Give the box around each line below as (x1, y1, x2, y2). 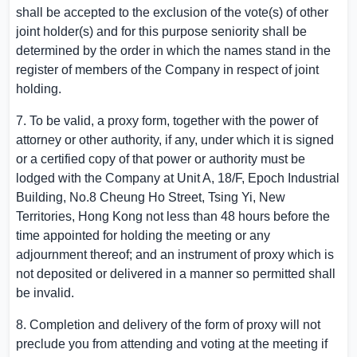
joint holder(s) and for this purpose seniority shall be (16, 25, 307, 38)
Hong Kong (78, 210, 143, 223)
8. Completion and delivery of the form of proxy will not (16, 318, 320, 331)
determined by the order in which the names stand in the (16, 44, 331, 57)
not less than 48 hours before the (143, 210, 330, 223)
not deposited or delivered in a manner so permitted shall (16, 267, 335, 280)
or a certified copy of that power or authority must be (16, 152, 305, 166)
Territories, (16, 210, 78, 223)
